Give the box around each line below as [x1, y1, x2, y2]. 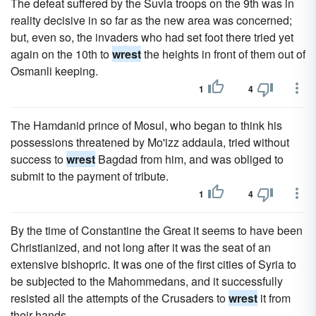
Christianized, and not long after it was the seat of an [11, 239, 271, 255]
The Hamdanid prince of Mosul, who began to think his [11, 117, 282, 133]
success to [11, 151, 66, 167]
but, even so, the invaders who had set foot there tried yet [11, 29, 293, 45]
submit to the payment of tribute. [11, 168, 169, 184]
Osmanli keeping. [11, 63, 98, 79]
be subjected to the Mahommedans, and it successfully [11, 273, 283, 289]
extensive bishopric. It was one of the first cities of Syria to [11, 256, 296, 272]
